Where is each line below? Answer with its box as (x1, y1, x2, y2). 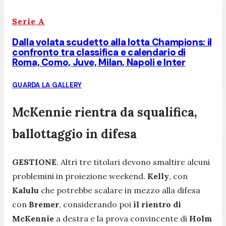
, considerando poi (59, 199, 133, 209)
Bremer (29, 199, 59, 209)
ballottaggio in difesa (12, 126, 137, 142)
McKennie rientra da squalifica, (12, 104, 197, 121)
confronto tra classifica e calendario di (12, 46, 186, 59)
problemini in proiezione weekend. (12, 171, 147, 181)
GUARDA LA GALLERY (12, 81, 82, 90)
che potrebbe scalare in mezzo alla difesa (41, 185, 200, 195)
